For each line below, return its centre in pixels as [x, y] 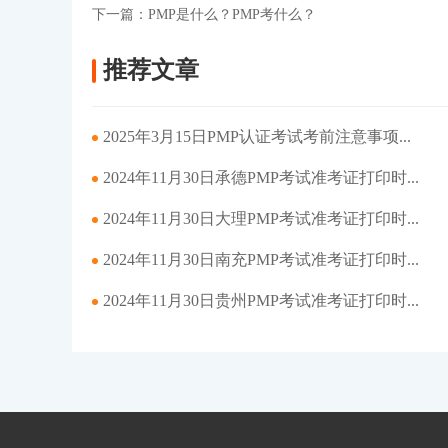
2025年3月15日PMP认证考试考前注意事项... [257, 136]
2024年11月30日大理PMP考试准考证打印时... [261, 218]
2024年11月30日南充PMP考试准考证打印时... [261, 259]
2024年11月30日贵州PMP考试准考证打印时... [261, 300]
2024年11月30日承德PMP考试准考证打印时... [261, 177]
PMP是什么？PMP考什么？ [232, 14]
